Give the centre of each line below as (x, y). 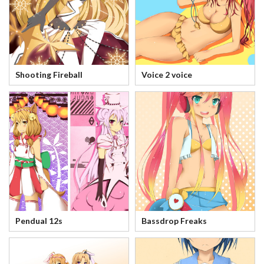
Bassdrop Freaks (174, 221)
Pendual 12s (39, 221)
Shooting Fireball (49, 75)
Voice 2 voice (167, 75)
